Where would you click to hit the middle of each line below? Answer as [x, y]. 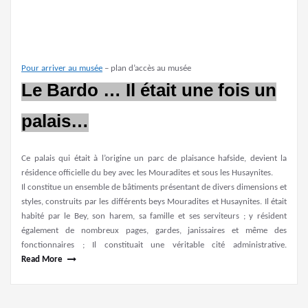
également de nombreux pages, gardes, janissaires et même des [154, 231]
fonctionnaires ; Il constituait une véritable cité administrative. [154, 245]
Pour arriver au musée [62, 69]
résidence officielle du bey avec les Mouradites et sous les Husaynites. [147, 173]
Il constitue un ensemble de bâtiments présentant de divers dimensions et [154, 188]
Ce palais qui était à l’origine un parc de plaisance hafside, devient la [154, 159]
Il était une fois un [201, 90]
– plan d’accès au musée [147, 69]
